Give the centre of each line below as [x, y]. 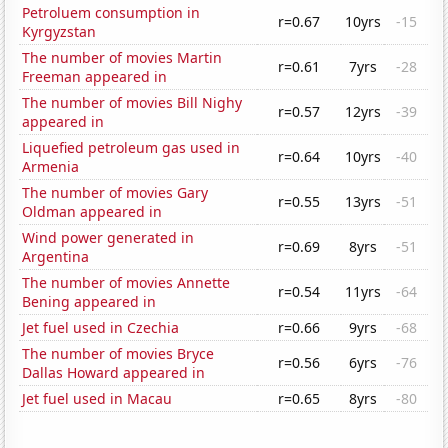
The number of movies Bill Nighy [132, 103]
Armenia [51, 167]
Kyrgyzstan [59, 32]
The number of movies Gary [115, 193]
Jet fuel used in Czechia [101, 328]
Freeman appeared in [95, 77]
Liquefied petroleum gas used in [131, 148]
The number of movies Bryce [118, 354]
